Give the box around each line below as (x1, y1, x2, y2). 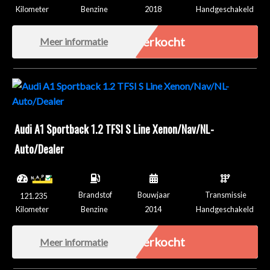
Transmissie (204, 189, 246, 199)
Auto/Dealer (14, 140, 64, 157)
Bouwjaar (137, 189, 171, 199)
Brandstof (78, 189, 112, 199)
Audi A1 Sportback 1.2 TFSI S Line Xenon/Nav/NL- (14, 121, 214, 137)
